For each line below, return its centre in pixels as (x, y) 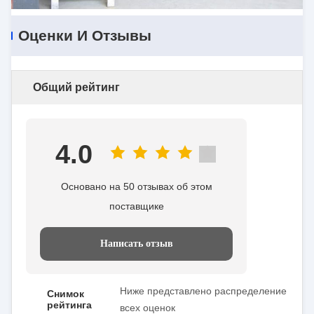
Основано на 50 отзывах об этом (136, 186)
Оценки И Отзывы (85, 35)
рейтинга (69, 305)
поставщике (136, 206)
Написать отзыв (136, 244)
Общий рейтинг (76, 87)
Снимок (66, 294)
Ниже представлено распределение (204, 291)
